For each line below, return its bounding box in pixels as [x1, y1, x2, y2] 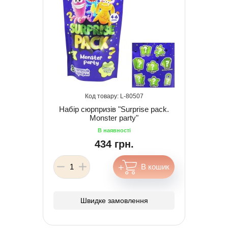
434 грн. [94, 138, 134, 150]
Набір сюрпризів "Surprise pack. [59, 104, 169, 113]
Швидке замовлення [80, 196, 148, 205]
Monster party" [90, 113, 138, 122]
